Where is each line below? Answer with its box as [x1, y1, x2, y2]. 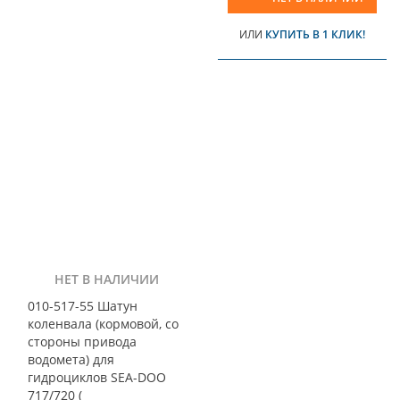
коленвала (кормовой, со [28, 314, 179, 332]
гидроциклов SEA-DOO [28, 368, 166, 386]
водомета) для [28, 350, 114, 368]
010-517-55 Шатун [28, 296, 137, 314]
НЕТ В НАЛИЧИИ [54, 270, 159, 287]
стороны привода [28, 332, 137, 350]
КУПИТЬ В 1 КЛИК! [265, 26, 365, 42]
